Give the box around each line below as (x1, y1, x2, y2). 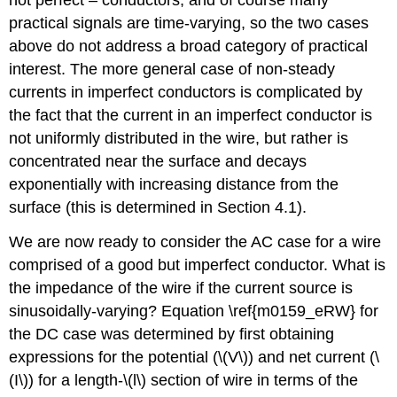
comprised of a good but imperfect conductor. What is (9, 256, 386, 275)
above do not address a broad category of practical (9, 37, 369, 56)
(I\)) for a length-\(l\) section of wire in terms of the (9, 371, 359, 390)
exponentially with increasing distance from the (9, 175, 339, 194)
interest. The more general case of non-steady (9, 60, 336, 79)
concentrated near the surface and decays (9, 152, 307, 171)
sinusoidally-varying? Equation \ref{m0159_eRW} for (9, 302, 379, 321)
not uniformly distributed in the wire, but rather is (9, 129, 349, 148)
